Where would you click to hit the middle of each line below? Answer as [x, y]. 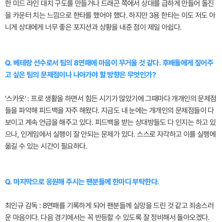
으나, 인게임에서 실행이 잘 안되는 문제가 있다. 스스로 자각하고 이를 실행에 [111, 134]
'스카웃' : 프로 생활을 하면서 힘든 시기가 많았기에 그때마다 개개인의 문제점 [111, 98]
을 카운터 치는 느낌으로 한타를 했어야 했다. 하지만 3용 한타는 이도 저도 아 [110, 15]
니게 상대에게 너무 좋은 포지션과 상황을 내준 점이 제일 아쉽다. [93, 27]
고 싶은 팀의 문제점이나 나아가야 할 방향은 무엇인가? [80, 75]
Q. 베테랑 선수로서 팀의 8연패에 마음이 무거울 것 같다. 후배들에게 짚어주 [109, 63]
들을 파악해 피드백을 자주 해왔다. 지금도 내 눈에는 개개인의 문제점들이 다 [110, 110]
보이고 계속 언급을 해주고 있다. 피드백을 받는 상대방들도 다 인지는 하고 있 [111, 122]
